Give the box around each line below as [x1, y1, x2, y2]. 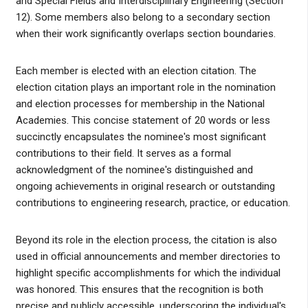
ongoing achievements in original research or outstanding [15, 180, 275, 193]
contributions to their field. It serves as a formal [15, 147, 231, 160]
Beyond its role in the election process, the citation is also [15, 234, 277, 247]
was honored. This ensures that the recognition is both [15, 283, 263, 296]
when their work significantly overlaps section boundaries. [15, 27, 276, 41]
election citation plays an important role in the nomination [15, 81, 276, 94]
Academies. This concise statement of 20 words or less [15, 114, 270, 127]
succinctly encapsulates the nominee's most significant [15, 131, 266, 144]
